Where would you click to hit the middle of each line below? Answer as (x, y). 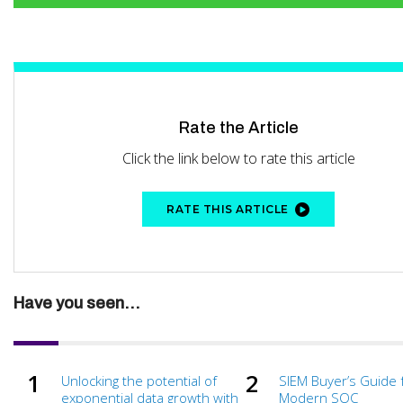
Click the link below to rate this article (238, 159)
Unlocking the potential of (139, 380)
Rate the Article (238, 128)
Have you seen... (77, 303)
